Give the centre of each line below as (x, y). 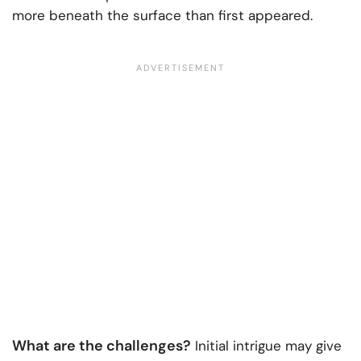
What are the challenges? (102, 345)
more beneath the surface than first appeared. (162, 15)
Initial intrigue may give (266, 345)
